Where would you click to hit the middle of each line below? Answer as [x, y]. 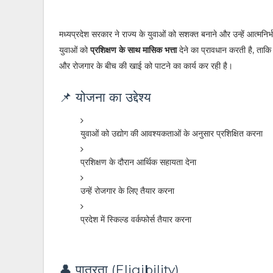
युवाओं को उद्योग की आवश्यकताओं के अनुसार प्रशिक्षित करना [172, 133]
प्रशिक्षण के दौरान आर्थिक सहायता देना [138, 162]
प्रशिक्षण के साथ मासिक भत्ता [133, 50]
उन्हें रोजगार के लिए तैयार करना [127, 191]
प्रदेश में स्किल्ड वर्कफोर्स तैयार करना [136, 219]
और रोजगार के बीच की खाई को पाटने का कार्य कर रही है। [146, 66]
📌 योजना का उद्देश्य [105, 97]
